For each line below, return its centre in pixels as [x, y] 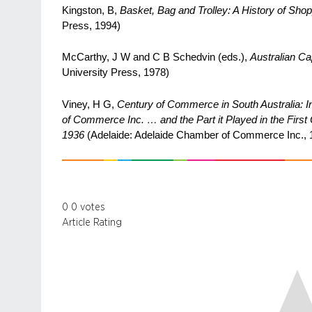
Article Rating [92, 222]
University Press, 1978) [116, 73]
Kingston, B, [91, 10]
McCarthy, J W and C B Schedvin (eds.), [156, 57]
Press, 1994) [91, 25]
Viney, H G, [89, 104]
